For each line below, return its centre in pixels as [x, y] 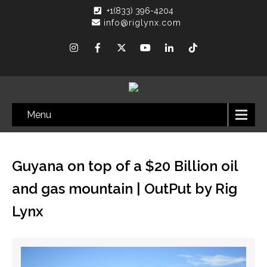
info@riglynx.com [142, 23]
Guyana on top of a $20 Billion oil [125, 166]
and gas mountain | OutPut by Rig [125, 189]
